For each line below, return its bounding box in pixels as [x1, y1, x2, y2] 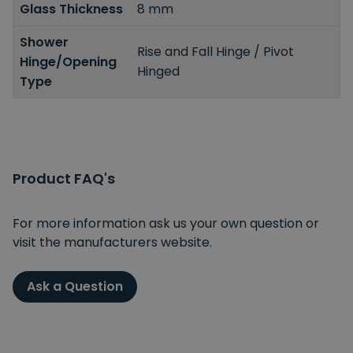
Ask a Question [27, 277, 123, 295]
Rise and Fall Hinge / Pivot [137, 43, 295, 61]
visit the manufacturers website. [13, 232, 212, 251]
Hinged [137, 62, 180, 81]
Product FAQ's [13, 168, 115, 188]
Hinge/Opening [20, 52, 117, 71]
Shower [20, 32, 69, 51]
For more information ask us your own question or [13, 214, 319, 232]
